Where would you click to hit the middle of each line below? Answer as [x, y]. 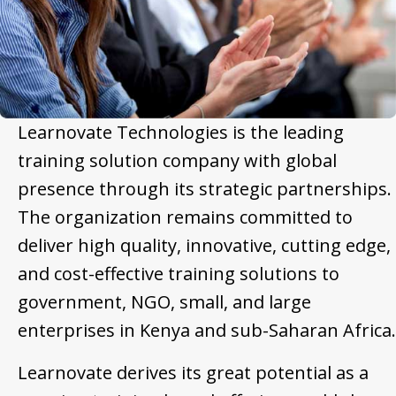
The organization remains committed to [185, 217]
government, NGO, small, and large [164, 302]
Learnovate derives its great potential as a [193, 373]
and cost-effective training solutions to [179, 274]
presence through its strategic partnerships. [205, 189]
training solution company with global [177, 161]
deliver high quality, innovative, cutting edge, [204, 246]
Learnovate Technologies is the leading [181, 133]
